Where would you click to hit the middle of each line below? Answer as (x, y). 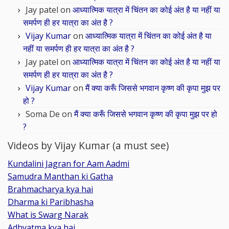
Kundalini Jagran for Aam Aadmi (68, 164)
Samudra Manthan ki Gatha (60, 176)
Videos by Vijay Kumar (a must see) (88, 145)
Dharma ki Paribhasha (51, 202)
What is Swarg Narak (48, 215)
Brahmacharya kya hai (50, 189)
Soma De (43, 114)
